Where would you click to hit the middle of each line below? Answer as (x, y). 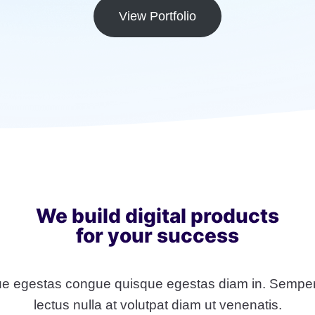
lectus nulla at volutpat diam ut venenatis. (157, 305)
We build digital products (157, 216)
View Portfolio (157, 17)
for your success (157, 236)
